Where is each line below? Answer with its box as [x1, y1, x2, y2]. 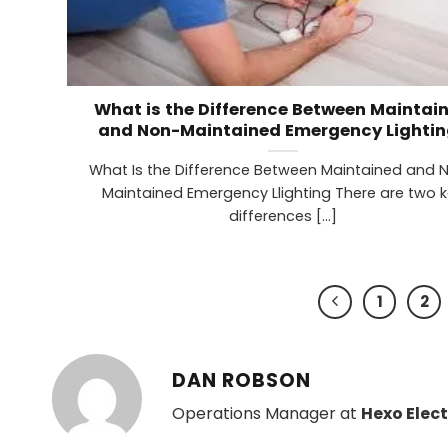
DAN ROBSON [172, 366, 311, 394]
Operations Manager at [172, 402, 361, 426]
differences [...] [228, 206, 337, 227]
